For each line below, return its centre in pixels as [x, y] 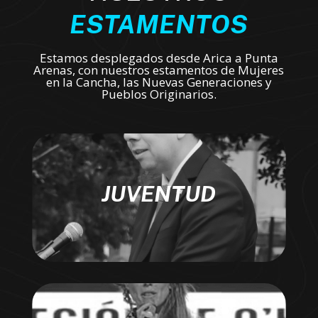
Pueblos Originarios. [159, 94]
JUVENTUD [159, 193]
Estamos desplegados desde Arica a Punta [159, 57]
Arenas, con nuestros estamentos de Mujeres [159, 70]
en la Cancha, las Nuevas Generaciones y [159, 82]
